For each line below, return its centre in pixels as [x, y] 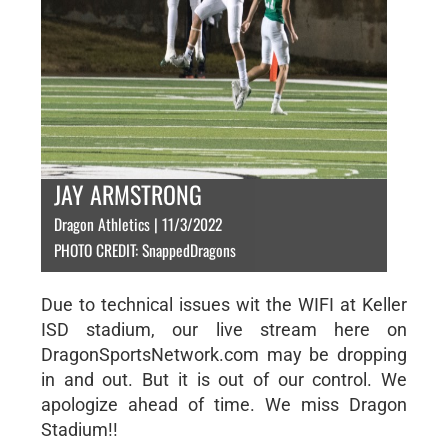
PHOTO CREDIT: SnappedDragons [144, 250]
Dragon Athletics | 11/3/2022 [137, 224]
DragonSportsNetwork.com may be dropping [224, 354]
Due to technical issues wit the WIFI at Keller [224, 304]
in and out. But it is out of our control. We [224, 379]
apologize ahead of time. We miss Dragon [224, 404]
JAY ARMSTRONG [127, 194]
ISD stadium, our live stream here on [224, 329]
